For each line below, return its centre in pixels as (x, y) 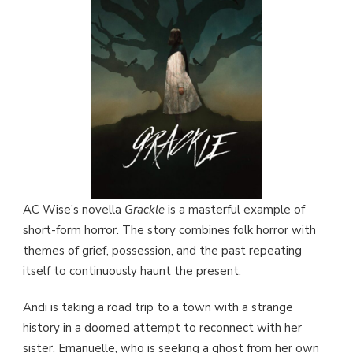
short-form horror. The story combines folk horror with (169, 230)
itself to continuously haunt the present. (132, 271)
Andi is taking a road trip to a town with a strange (158, 307)
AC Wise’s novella (74, 209)
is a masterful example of (235, 209)
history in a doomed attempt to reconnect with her (162, 327)
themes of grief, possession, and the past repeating (162, 250)
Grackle (145, 209)
